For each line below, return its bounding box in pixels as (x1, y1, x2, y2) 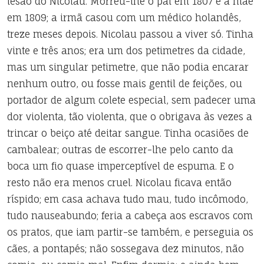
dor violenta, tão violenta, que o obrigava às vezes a (7, 111, 252, 123)
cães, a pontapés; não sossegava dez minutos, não (7, 243, 244, 255)
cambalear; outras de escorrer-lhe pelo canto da (7, 144, 233, 156)
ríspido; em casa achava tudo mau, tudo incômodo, (7, 193, 248, 205)
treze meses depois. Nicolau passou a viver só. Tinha (7, 28, 253, 40)
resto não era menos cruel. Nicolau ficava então (7, 177, 232, 189)
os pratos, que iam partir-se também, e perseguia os (7, 226, 253, 238)
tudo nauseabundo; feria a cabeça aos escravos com (7, 210, 253, 222)
